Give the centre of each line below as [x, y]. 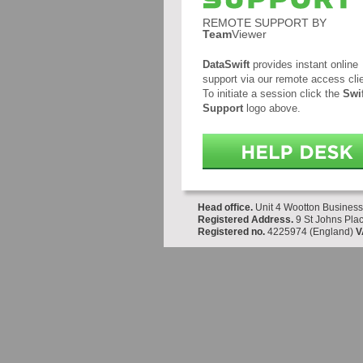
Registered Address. [246, 220]
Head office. [226, 207]
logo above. [271, 108]
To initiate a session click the [272, 94]
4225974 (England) [310, 232]
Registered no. [232, 232]
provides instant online [303, 64]
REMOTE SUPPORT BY [264, 23]
